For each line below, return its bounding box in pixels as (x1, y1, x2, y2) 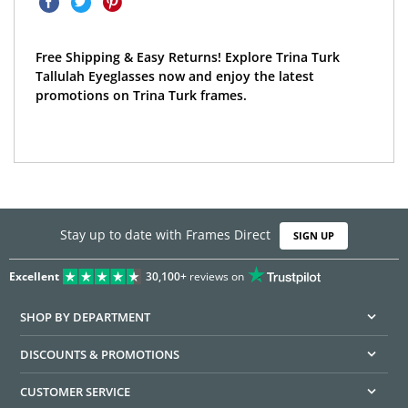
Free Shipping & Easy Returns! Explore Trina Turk (35, 48, 340, 66)
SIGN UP (293, 229, 334, 243)
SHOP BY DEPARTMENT (20, 309, 151, 326)
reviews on (186, 269, 244, 285)
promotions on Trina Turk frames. (35, 87, 247, 105)
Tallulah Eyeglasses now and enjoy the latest (35, 67, 314, 86)
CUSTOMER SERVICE (20, 383, 131, 401)
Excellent (9, 269, 59, 285)
